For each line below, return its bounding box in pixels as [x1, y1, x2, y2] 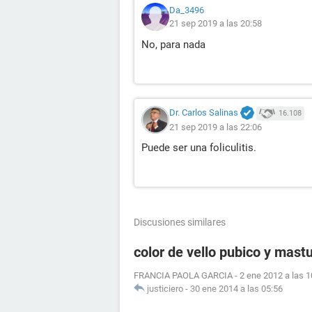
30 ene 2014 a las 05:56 [190, 283, 283, 295]
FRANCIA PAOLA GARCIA [134, 270, 233, 281]
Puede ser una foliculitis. [141, 141, 256, 155]
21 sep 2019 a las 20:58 [169, 18, 262, 29]
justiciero [147, 283, 183, 295]
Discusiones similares [134, 217, 226, 228]
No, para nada [141, 38, 205, 51]
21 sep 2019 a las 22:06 [169, 122, 262, 133]
